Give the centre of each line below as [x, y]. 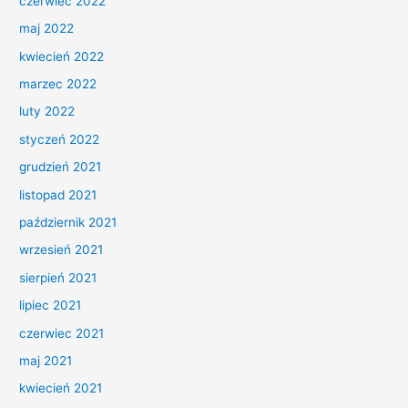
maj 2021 [46, 361]
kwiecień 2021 [61, 388]
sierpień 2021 [58, 277]
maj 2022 [47, 29]
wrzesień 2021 [61, 250]
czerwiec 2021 [62, 333]
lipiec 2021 [51, 306]
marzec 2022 [58, 83]
